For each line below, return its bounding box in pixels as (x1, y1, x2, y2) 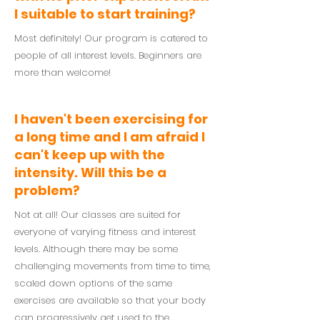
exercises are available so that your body (14, 294, 206, 307)
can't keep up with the (14, 146, 165, 164)
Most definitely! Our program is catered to (14, 31, 208, 45)
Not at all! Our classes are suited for (14, 208, 181, 221)
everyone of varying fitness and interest (14, 225, 196, 239)
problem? (14, 181, 80, 199)
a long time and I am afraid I (14, 128, 205, 146)
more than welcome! (14, 66, 111, 79)
